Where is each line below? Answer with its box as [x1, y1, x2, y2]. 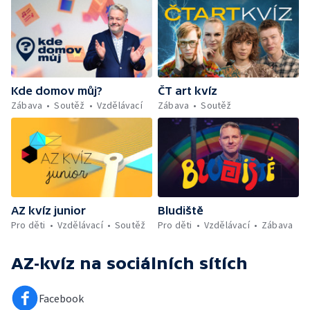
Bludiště [158, 203, 203, 217]
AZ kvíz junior [11, 203, 86, 217]
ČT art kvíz [158, 84, 217, 97]
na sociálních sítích [80, 253, 248, 273]
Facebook [39, 291, 84, 305]
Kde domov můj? [11, 84, 102, 97]
